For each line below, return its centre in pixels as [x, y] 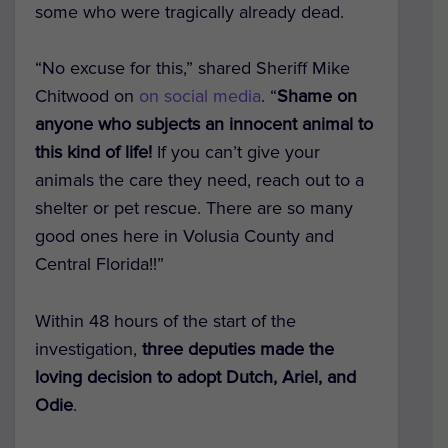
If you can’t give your [236, 152]
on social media [200, 96]
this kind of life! [93, 152]
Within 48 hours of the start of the [165, 321]
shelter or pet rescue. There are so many [194, 208]
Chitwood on [87, 96]
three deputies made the [238, 349]
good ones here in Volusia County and [184, 236]
